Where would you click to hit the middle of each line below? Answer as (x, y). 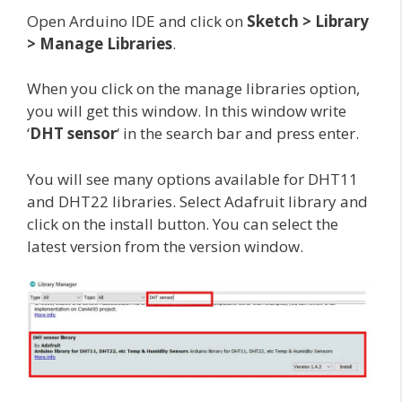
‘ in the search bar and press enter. (238, 134)
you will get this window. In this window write (187, 111)
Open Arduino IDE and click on (137, 21)
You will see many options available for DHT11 (192, 179)
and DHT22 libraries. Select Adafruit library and (197, 201)
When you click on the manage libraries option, (193, 89)
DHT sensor (73, 134)
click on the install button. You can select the (183, 223)
